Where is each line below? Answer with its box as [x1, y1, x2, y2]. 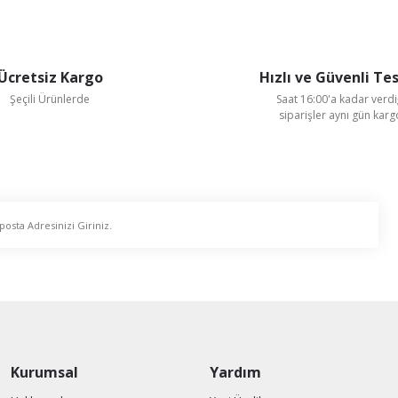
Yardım [210, 362, 261, 382]
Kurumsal [11, 362, 78, 382]
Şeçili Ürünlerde [10, 92, 90, 107]
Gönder [178, 79, 220, 96]
